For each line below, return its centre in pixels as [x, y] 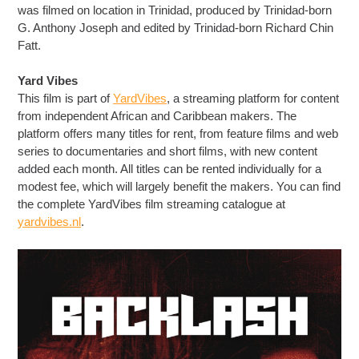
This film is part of [66, 98]
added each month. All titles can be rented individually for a [170, 169]
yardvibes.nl [50, 222]
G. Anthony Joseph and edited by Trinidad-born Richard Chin [176, 27]
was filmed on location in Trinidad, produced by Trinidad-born [175, 10]
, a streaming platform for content [253, 98]
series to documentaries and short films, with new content [168, 151]
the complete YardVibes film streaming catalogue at [152, 204]
